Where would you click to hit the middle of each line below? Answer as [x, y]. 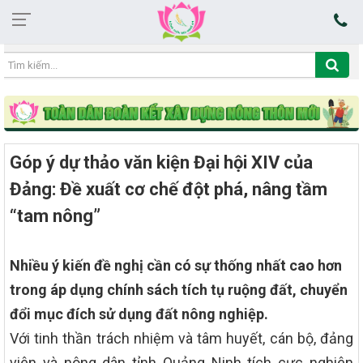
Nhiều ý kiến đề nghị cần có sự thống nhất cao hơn [176, 265]
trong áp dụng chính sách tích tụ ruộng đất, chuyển [179, 289]
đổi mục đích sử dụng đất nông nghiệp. [139, 314]
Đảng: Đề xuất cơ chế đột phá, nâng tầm [169, 189]
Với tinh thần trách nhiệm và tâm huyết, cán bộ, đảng [181, 338]
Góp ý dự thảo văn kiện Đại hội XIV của [161, 162]
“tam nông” [55, 216]
